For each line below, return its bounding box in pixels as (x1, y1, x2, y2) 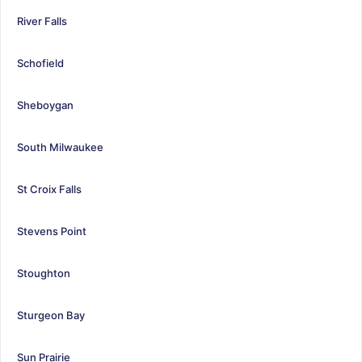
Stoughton (17, 266, 70, 280)
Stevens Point (17, 224, 86, 238)
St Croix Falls (17, 182, 82, 196)
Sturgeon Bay (17, 308, 85, 322)
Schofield (17, 56, 64, 69)
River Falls (17, 14, 67, 27)
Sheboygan (17, 98, 74, 112)
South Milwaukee (17, 140, 103, 154)
